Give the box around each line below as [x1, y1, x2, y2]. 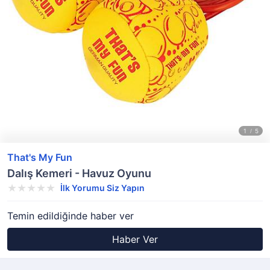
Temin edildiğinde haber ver [7, 210, 134, 222]
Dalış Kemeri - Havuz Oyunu [7, 167, 151, 180]
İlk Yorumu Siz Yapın [60, 183, 145, 193]
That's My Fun [7, 151, 72, 163]
